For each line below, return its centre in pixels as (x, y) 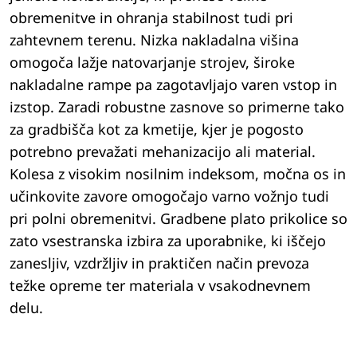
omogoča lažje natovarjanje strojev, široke (152, 63)
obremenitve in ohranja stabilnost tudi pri (151, 18)
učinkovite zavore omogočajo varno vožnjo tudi (169, 196)
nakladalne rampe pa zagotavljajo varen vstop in (173, 85)
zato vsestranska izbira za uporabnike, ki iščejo (168, 241)
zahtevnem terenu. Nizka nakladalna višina (154, 40)
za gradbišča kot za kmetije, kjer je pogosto (157, 129)
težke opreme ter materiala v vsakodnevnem (160, 286)
